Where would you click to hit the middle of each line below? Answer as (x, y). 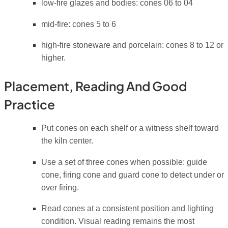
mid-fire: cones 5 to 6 (78, 24)
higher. (53, 58)
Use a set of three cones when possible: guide (124, 162)
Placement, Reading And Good (95, 85)
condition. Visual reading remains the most (118, 221)
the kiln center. (67, 141)
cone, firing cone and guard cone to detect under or (132, 175)
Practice (30, 104)
